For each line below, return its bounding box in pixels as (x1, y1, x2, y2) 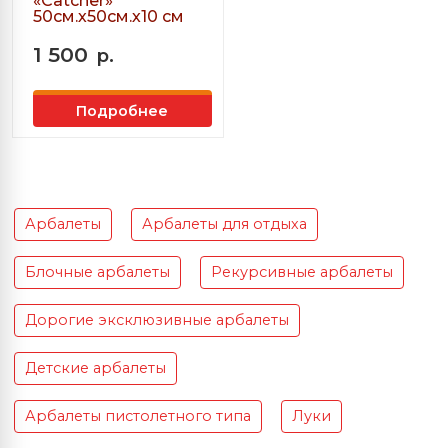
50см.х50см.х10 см (33, 7, 184, 27)
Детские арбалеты (25, 359, 166, 378)
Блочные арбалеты (25, 263, 170, 282)
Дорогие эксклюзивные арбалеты (25, 311, 289, 330)
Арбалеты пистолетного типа (25, 407, 251, 426)
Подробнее (76, 101, 169, 120)
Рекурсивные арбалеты (211, 263, 393, 282)
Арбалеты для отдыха (142, 215, 307, 234)
